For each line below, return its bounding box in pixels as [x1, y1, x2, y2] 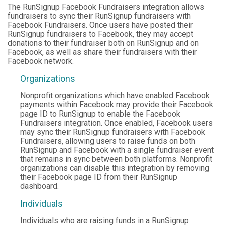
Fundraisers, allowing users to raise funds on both [20, 136, 195, 146]
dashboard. [20, 181, 59, 191]
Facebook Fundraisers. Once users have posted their [8, 20, 193, 30]
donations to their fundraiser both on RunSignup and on [8, 38, 199, 48]
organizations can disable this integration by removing [20, 163, 209, 173]
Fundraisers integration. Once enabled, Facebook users [20, 118, 213, 128]
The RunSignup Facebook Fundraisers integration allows [8, 2, 204, 12]
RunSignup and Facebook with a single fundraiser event [20, 145, 214, 155]
